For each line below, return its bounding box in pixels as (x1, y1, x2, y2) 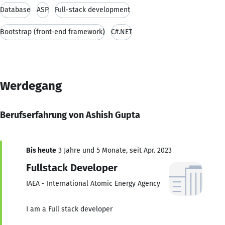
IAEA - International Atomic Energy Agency (26, 179, 160, 188)
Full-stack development (55, 5, 130, 14)
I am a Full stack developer (26, 204, 113, 213)
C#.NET (111, 27, 132, 36)
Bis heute (26, 146, 56, 155)
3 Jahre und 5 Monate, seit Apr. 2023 (56, 146, 172, 155)
